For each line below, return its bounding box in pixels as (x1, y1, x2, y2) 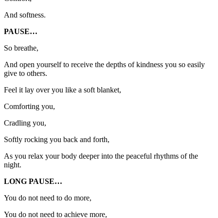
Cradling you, (4, 119, 46, 127)
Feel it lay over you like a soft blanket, (4, 86, 121, 94)
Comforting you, (4, 102, 55, 111)
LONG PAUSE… (4, 177, 62, 186)
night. (4, 161, 21, 169)
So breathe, (4, 44, 38, 53)
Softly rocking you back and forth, (4, 135, 109, 144)
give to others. (4, 69, 47, 78)
